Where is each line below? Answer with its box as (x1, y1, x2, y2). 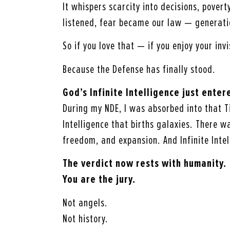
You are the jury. (63, 172, 136, 187)
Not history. (63, 212, 108, 226)
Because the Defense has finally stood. (63, 62, 216, 76)
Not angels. (63, 196, 108, 210)
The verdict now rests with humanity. (63, 157, 226, 171)
